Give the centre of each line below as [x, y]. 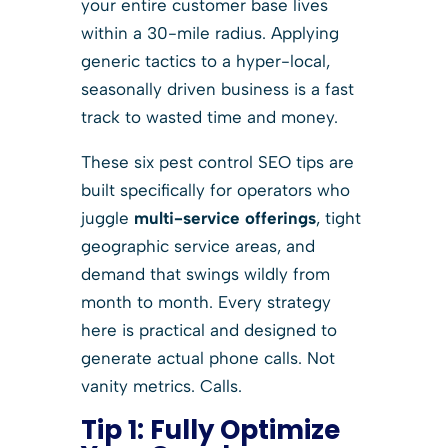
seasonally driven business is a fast [217, 88]
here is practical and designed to [208, 329]
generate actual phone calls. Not [207, 357]
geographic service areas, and [197, 245]
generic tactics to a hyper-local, [205, 60]
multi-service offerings [224, 217]
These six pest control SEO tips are [217, 161]
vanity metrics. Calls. [161, 385]
